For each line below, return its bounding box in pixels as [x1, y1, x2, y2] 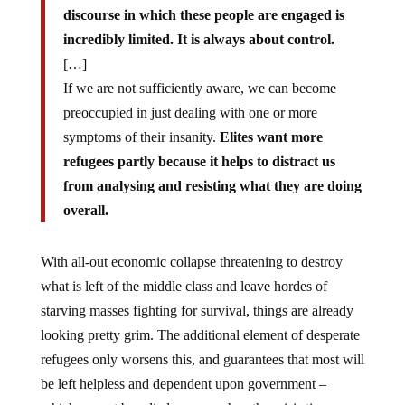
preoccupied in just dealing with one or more [62, 105, 317, 121]
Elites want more [219, 129, 323, 146]
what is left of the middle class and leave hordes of [40, 278, 327, 295]
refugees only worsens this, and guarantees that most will [40, 352, 364, 368]
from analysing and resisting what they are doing [62, 178, 362, 194]
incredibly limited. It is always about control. [62, 32, 334, 48]
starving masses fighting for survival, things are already [40, 303, 353, 319]
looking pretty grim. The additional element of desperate [40, 327, 360, 344]
